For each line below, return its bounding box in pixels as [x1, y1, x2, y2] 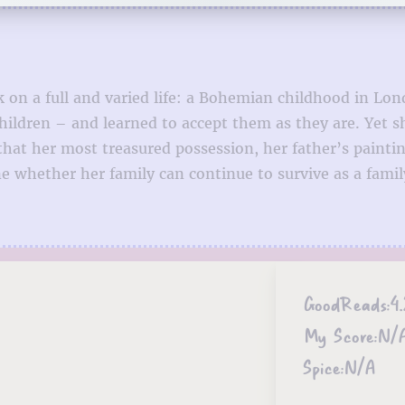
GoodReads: [303, 288, 390, 317]
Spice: [303, 352, 344, 381]
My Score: [303, 320, 377, 349]
